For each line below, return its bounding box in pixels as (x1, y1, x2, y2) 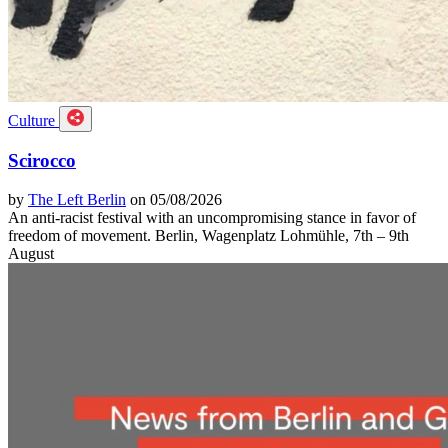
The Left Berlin (28, 190, 126, 208)
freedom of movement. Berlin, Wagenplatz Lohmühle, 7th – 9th (8, 226, 409, 244)
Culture (8, 111, 59, 129)
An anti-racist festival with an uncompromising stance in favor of (8, 208, 416, 226)
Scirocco (8, 150, 76, 172)
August (8, 244, 58, 262)
